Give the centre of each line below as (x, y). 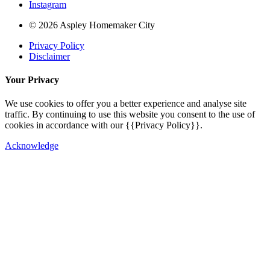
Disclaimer (49, 56)
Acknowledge (32, 146)
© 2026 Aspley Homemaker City (92, 25)
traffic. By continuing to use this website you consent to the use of (130, 115)
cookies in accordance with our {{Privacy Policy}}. (104, 125)
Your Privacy (32, 80)
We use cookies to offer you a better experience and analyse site (126, 104)
